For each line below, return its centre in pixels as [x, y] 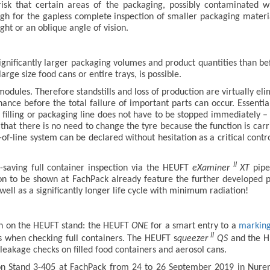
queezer [194, 238]
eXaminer [211, 168]
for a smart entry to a [193, 226]
